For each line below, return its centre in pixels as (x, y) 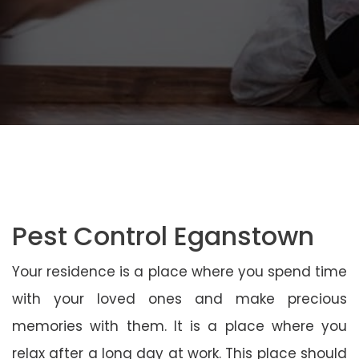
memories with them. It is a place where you (179, 326)
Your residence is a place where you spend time (179, 271)
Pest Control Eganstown (163, 236)
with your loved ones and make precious (179, 298)
